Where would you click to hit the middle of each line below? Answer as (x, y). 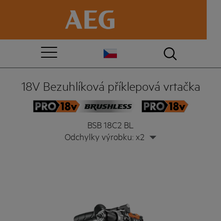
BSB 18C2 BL (110, 124)
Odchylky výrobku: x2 (105, 136)
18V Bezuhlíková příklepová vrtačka (110, 86)
